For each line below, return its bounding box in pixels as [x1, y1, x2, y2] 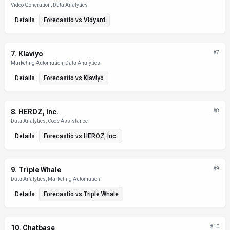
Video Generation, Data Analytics [11, 2, 88, 8]
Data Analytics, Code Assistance [11, 118, 88, 124]
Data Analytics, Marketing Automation [11, 176, 100, 182]
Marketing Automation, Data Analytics [11, 60, 100, 66]
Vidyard [84, 16, 105, 24]
